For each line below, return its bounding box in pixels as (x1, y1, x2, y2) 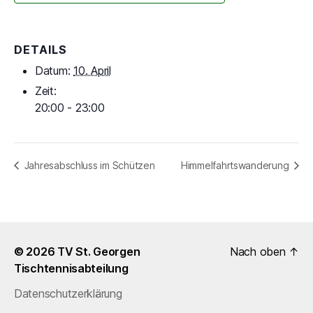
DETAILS (14, 42, 67, 57)
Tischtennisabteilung (14, 261, 129, 276)
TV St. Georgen (57, 245, 140, 259)
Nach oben (229, 245, 289, 259)
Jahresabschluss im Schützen (22, 159, 155, 172)
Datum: (35, 63, 71, 78)
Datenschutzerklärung (14, 286, 122, 301)
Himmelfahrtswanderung (180, 159, 291, 172)
